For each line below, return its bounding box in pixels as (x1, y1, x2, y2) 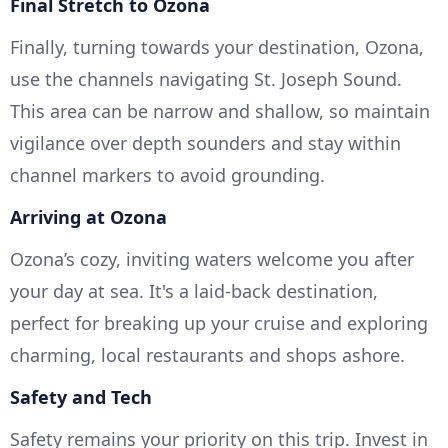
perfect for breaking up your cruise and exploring (10, 311, 428, 336)
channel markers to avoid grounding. (10, 163, 325, 188)
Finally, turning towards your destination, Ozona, (10, 35, 424, 60)
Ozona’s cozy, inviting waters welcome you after (10, 247, 414, 272)
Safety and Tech (10, 385, 152, 410)
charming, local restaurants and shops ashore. (10, 343, 405, 368)
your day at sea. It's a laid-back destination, (10, 279, 378, 304)
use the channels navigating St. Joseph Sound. (10, 67, 402, 92)
